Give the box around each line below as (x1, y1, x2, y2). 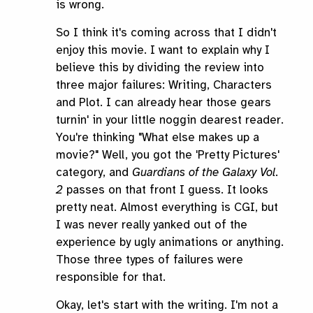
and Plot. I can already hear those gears (56, 95, 271, 110)
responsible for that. (56, 270, 166, 285)
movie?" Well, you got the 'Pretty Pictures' (56, 147, 279, 163)
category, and (56, 165, 132, 180)
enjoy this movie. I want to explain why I (56, 43, 270, 58)
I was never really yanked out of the (56, 217, 247, 233)
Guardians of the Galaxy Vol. (132, 165, 279, 180)
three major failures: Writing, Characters (56, 78, 272, 93)
